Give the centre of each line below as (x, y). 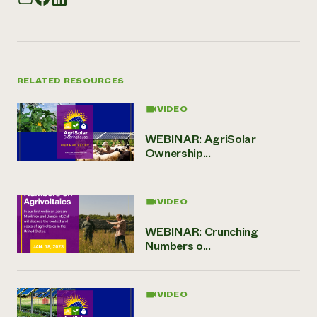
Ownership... (178, 153)
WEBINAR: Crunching (201, 231)
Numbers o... (178, 246)
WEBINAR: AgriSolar (200, 139)
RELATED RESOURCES (71, 80)
